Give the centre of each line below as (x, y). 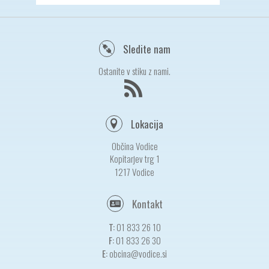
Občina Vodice (134, 146)
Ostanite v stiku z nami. (134, 71)
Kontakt (147, 204)
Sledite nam (145, 49)
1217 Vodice (134, 172)
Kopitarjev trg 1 (134, 159)
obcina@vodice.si (138, 254)
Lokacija (146, 124)
